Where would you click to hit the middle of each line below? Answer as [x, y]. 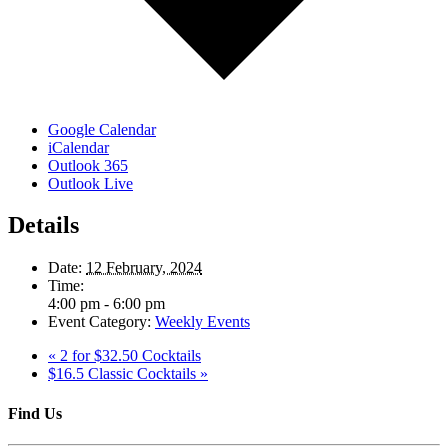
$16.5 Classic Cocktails [124, 374]
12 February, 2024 [144, 268]
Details [43, 225]
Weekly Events [202, 322]
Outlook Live [90, 183]
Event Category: [99, 322]
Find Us [35, 413]
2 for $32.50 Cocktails [128, 356]
